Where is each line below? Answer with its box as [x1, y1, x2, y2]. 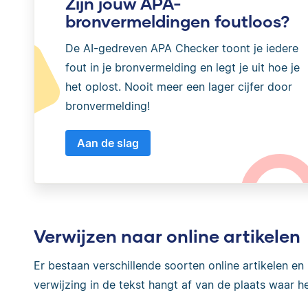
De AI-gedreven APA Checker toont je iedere [65, 41, 298, 56]
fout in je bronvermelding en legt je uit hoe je [65, 60, 300, 75]
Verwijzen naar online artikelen [34, 225, 300, 247]
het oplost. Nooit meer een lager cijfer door [65, 80, 292, 94]
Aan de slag [77, 136, 139, 151]
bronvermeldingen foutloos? [65, 11, 290, 32]
